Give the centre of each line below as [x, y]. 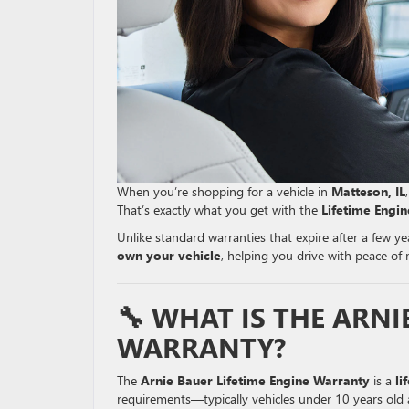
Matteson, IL [368, 191]
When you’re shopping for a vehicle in [224, 191]
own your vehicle [169, 255]
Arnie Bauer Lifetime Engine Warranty [255, 380]
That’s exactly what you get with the [219, 210]
